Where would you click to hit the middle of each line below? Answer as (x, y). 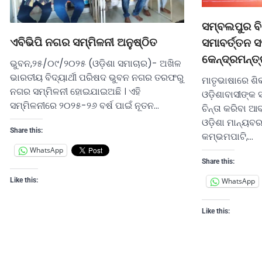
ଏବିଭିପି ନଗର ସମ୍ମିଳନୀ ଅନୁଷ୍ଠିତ (85, 42)
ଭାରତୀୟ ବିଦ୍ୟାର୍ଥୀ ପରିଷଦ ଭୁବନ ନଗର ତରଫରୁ (97, 77)
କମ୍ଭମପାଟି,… (227, 136)
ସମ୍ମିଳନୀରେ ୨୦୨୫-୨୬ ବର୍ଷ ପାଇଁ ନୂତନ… (85, 105)
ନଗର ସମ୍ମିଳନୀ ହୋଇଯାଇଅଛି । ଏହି (75, 91)
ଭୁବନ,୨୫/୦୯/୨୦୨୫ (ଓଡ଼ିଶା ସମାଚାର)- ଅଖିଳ (96, 63)
